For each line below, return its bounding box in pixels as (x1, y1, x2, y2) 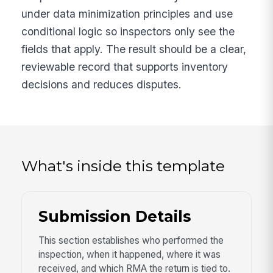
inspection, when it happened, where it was (38, 249, 221, 261)
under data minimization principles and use (21, 7, 233, 20)
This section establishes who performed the (38, 235, 224, 247)
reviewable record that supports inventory (21, 60, 229, 73)
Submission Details (38, 207, 191, 226)
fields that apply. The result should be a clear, (21, 42, 247, 55)
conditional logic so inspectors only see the (21, 24, 235, 38)
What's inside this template (21, 157, 225, 175)
